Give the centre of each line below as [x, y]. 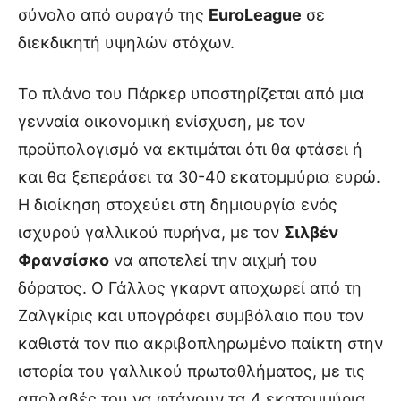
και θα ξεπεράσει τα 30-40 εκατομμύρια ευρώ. [199, 177]
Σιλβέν [311, 233]
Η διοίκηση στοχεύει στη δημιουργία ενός [178, 205]
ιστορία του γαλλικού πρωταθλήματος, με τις [192, 371]
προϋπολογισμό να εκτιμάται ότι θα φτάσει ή [190, 149]
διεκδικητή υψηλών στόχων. [126, 43]
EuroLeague [255, 15]
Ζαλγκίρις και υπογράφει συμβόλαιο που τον [191, 316]
